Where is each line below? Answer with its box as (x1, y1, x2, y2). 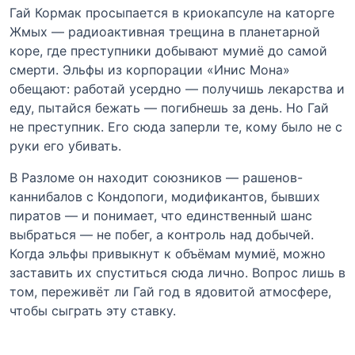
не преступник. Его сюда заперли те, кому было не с (10, 118, 342, 135)
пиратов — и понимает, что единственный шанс (10, 207, 312, 223)
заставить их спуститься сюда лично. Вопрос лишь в (10, 264, 345, 281)
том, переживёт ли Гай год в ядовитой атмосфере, (10, 283, 331, 300)
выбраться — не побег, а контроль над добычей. (10, 226, 314, 242)
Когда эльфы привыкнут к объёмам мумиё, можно (10, 245, 326, 261)
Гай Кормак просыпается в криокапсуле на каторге (10, 4, 334, 21)
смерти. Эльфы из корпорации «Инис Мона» (10, 61, 290, 78)
